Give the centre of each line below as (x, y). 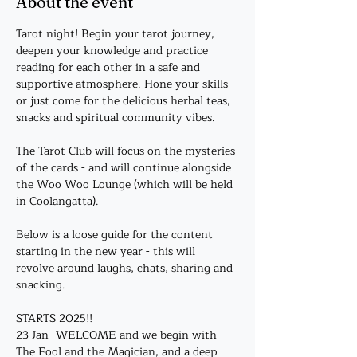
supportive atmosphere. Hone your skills (124, 84)
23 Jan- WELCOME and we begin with (118, 335)
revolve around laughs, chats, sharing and (126, 268)
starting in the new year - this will (107, 251)
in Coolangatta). (57, 201)
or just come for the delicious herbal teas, (125, 101)
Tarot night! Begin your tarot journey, (117, 34)
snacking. (42, 285)
